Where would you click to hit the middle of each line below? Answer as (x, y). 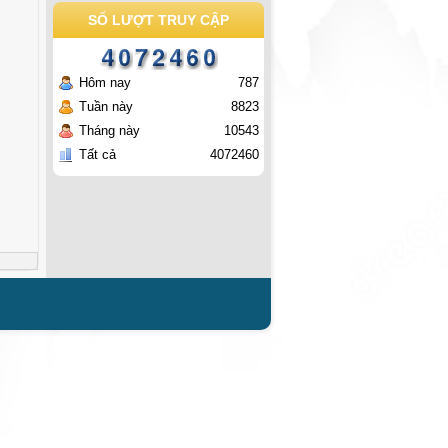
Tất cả (97, 154)
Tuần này (106, 106)
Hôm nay (105, 82)
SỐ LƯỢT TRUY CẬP (158, 20)
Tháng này (109, 130)
